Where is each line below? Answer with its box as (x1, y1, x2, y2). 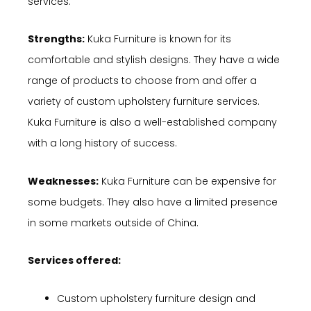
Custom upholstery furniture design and (57, 291, 255, 305)
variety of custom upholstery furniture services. (28, 94, 260, 109)
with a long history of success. (28, 136, 177, 151)
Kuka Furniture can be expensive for (99, 174, 276, 188)
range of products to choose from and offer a (28, 74, 257, 88)
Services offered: (28, 253, 121, 268)
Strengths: (28, 32, 85, 47)
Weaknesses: (28, 174, 99, 188)
